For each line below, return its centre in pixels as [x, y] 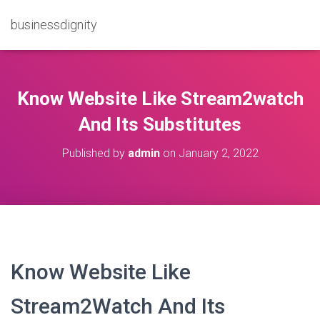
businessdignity [54, 25]
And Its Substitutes [160, 124]
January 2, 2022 [218, 153]
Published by [95, 153]
